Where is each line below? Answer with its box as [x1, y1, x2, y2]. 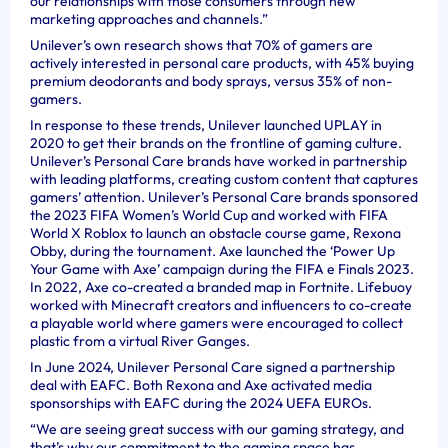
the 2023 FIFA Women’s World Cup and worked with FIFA [30, 206, 388, 224]
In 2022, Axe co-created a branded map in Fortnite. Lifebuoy [30, 278, 412, 296]
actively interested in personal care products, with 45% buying [30, 54, 414, 72]
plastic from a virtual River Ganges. [30, 332, 250, 350]
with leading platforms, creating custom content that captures [30, 170, 418, 188]
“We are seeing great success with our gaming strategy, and [30, 420, 404, 438]
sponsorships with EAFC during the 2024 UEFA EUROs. [30, 394, 372, 412]
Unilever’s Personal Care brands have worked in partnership [30, 152, 407, 170]
